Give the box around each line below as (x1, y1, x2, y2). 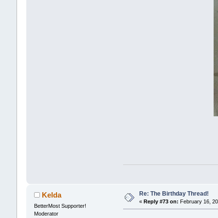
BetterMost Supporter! (34, 202, 86, 209)
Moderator (34, 210, 58, 217)
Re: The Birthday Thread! (139, 190, 209, 197)
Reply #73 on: (143, 198, 179, 204)
